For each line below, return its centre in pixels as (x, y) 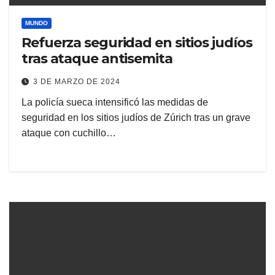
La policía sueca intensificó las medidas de (115, 103)
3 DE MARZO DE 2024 (77, 82)
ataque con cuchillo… (69, 133)
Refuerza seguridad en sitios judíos (137, 43)
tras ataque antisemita (97, 59)
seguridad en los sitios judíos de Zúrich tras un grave (136, 118)
